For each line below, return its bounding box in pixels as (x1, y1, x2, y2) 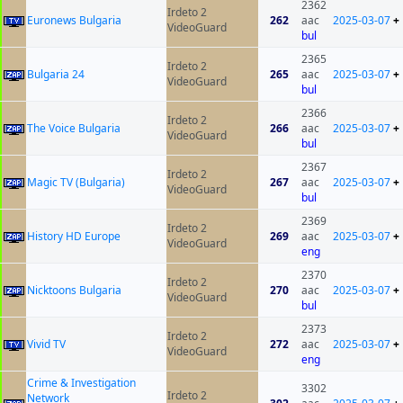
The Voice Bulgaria (27, 121, 121, 137)
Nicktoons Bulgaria (27, 282, 121, 299)
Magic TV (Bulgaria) (27, 175, 125, 191)
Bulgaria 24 (27, 67, 85, 83)
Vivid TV (27, 336, 66, 353)
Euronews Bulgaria (27, 13, 121, 29)
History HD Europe (27, 228, 121, 245)
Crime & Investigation (27, 375, 136, 391)
